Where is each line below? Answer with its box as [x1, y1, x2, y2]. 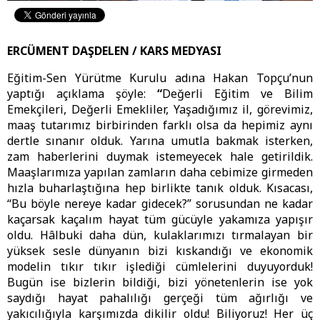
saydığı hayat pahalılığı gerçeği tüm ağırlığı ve [7, 290, 313, 306]
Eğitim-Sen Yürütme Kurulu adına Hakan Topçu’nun [7, 70, 313, 86]
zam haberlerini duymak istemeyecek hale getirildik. [7, 149, 313, 165]
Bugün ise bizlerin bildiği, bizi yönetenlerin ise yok [7, 274, 313, 291]
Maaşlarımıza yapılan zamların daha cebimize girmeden [7, 164, 313, 181]
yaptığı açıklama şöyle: [7, 86, 146, 102]
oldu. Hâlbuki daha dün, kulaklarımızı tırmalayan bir [7, 227, 313, 244]
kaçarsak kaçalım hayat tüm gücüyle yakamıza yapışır [7, 211, 313, 228]
